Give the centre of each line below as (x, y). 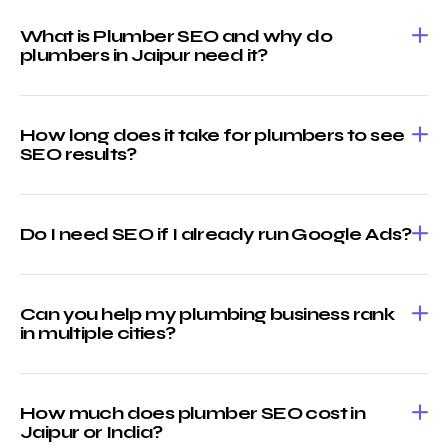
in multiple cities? (98, 333)
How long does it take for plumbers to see (212, 135)
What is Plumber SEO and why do (176, 36)
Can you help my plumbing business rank (207, 314)
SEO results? (78, 154)
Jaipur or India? (91, 432)
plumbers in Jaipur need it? (144, 55)
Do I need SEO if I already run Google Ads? (216, 234)
